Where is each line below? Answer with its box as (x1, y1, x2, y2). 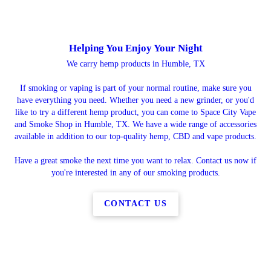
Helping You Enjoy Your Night (68, 42, 203, 54)
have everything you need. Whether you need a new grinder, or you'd (17, 95, 254, 105)
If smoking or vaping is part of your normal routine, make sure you (19, 83, 252, 93)
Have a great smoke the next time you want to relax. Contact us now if (15, 155, 256, 165)
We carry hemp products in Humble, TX (66, 59, 205, 68)
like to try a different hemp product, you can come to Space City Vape (15, 107, 256, 117)
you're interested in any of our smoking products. (51, 168, 220, 177)
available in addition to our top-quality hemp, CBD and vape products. (15, 131, 256, 141)
